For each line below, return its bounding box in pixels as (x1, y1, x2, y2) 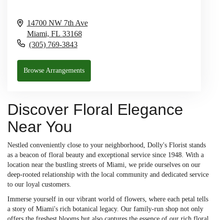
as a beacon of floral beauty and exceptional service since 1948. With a (7, 151, 204, 159)
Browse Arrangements (24, 66, 84, 74)
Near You (7, 117, 72, 136)
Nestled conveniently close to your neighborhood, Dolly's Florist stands (7, 141, 206, 149)
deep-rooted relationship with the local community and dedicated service (7, 170, 209, 178)
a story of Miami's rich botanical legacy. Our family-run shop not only (7, 205, 203, 213)
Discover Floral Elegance (7, 100, 183, 118)
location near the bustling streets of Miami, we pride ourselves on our (7, 161, 200, 168)
